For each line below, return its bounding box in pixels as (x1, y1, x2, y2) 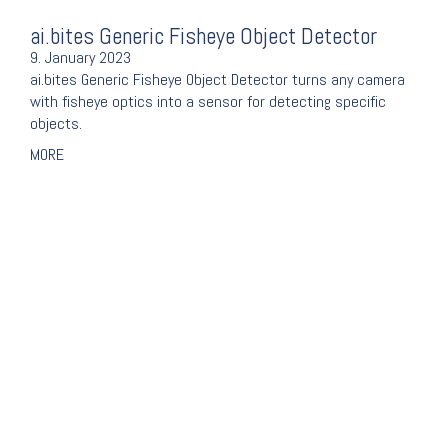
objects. (30, 113, 82, 135)
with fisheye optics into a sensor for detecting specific (30, 91, 386, 113)
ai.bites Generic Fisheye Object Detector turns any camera (30, 69, 405, 91)
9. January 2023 (30, 47, 131, 69)
